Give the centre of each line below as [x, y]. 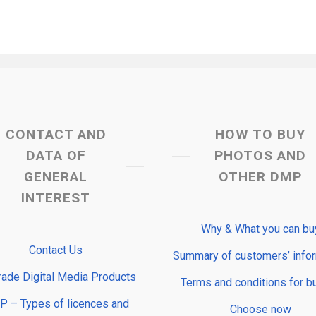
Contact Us [56, 250]
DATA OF [56, 155]
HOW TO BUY [260, 134]
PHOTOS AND [260, 155]
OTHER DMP [260, 176]
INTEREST [56, 197]
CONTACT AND [56, 134]
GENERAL [56, 176]
